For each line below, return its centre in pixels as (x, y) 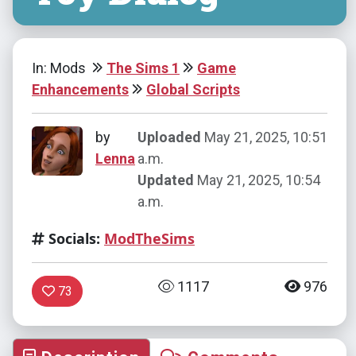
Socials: (72, 238)
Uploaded (169, 137)
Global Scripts (193, 89)
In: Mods (60, 68)
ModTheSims (149, 238)
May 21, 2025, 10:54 (257, 180)
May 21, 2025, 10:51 (264, 137)
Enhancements (80, 89)
